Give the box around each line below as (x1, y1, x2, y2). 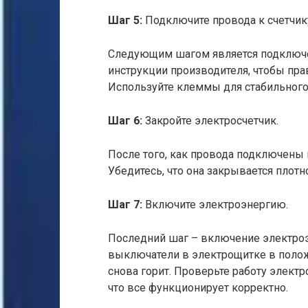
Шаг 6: (108, 114, 142, 127)
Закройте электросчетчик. (142, 114, 278, 127)
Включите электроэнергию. (142, 198, 288, 211)
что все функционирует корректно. (108, 281, 288, 294)
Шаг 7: (108, 198, 142, 211)
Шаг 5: (108, 14, 142, 27)
